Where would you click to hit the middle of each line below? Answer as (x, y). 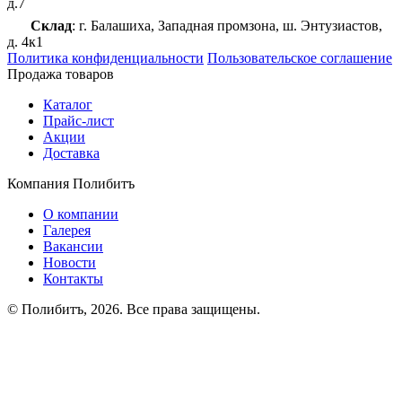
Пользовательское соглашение (300, 57)
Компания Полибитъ (71, 183)
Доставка (71, 153)
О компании (81, 214)
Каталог (68, 104)
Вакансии (73, 246)
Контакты (73, 278)
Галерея (67, 230)
